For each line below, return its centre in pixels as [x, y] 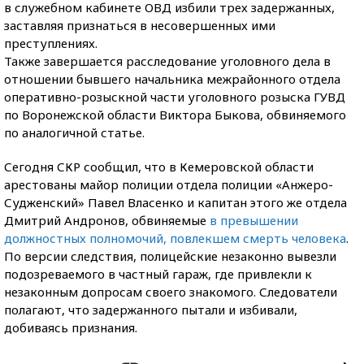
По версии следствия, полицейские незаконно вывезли [170, 256]
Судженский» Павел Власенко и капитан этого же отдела [175, 202]
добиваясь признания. [71, 327]
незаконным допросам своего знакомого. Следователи [171, 292]
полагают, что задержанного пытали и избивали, [151, 310]
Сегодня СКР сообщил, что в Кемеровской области [159, 167]
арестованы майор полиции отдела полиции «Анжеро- [169, 184]
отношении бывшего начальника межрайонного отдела [172, 79]
